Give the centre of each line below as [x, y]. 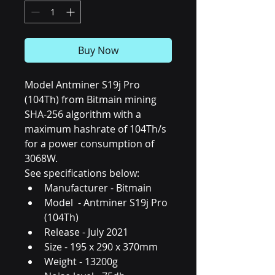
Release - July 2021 [87, 232]
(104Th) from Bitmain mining [92, 99]
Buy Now [98, 50]
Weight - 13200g [82, 261]
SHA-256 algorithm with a [84, 114]
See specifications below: [82, 173]
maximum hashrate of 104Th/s [97, 129]
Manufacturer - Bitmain [98, 188]
